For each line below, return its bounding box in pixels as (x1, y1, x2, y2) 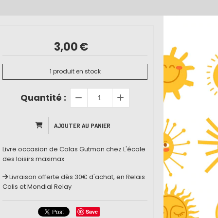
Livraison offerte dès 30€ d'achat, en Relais (9, 172, 145, 182)
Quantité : (20, 91, 66, 104)
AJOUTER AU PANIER (54, 121, 110, 129)
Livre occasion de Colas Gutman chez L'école (2, 144, 145, 154)
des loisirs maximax (2, 154, 64, 163)
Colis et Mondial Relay (2, 182, 72, 191)
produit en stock (51, 67, 101, 76)
